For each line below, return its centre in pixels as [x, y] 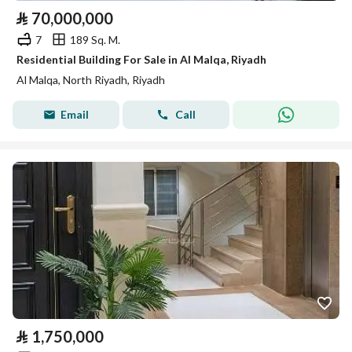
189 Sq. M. [95, 39]
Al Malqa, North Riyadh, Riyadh [91, 80]
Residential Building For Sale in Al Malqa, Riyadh [141, 59]
